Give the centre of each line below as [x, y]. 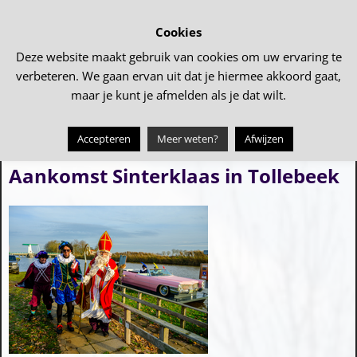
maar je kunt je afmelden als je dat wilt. [178, 95]
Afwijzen [264, 139]
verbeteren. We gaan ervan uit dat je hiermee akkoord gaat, [178, 76]
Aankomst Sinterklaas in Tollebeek [174, 176]
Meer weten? [188, 139]
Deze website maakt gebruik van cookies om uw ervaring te [178, 57]
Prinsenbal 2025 [57, 149]
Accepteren [104, 139]
